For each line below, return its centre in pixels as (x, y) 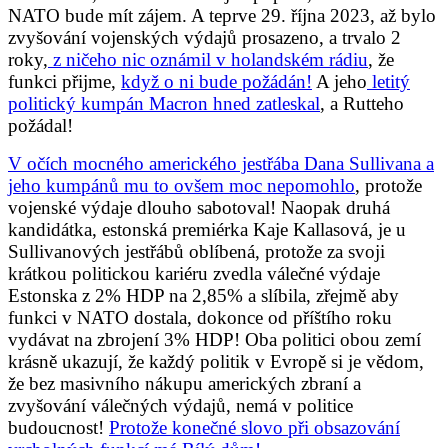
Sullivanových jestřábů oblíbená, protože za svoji (196, 251)
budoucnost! (58, 427)
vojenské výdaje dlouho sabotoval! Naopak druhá (199, 207)
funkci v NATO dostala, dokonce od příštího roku (200, 317)
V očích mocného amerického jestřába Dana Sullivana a (221, 163)
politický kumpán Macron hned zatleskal (164, 103)
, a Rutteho (362, 103)
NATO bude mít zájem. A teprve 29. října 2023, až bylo (222, 15)
